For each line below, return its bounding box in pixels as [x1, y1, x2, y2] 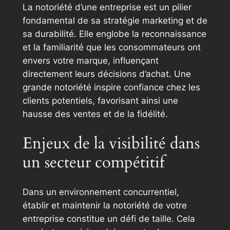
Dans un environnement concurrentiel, [22, 186, 179, 197]
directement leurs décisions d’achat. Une [22, 69, 191, 80]
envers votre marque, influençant [22, 55, 159, 66]
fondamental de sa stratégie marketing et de [22, 15, 207, 26]
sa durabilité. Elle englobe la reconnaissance [22, 29, 206, 40]
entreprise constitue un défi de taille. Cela [22, 213, 195, 224]
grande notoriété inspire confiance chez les [22, 82, 200, 93]
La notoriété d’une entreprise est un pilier [22, 2, 191, 13]
